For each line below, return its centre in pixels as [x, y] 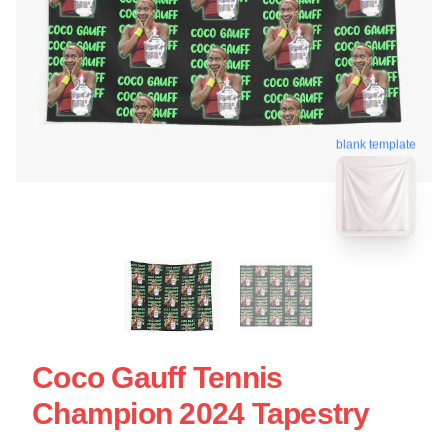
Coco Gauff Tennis [157, 377]
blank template [376, 144]
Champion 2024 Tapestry [201, 413]
